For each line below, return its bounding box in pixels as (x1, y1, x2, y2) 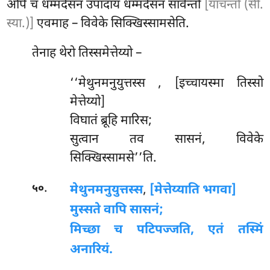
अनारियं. (69, 241, 113, 259)
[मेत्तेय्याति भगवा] (149, 181, 236, 199)
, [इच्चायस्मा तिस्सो (158, 75, 263, 93)
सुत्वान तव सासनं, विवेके (69, 131, 263, 149)
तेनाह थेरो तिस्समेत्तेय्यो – (32, 45, 142, 63)
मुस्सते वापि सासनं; (69, 201, 163, 219)
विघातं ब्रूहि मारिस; (69, 113, 152, 130)
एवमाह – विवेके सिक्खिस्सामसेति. (34, 15, 190, 33)
